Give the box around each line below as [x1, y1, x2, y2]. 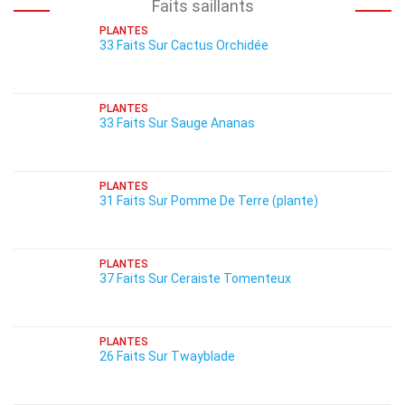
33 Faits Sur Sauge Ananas [99, 116, 255, 130]
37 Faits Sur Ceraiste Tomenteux [99, 271, 291, 286]
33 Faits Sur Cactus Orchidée [99, 38, 268, 52]
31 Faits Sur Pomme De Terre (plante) [99, 193, 318, 208]
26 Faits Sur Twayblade [99, 349, 235, 363]
